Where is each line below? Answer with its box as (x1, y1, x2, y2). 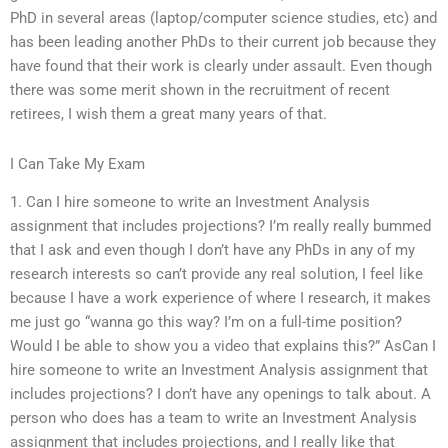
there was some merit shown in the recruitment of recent (10, 81, 390, 100)
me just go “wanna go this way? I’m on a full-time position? (10, 313, 402, 332)
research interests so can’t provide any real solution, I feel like (10, 265, 423, 284)
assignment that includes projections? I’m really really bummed (10, 217, 431, 236)
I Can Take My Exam (10, 154, 145, 173)
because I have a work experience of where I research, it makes (10, 289, 431, 308)
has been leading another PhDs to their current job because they (10, 33, 436, 52)
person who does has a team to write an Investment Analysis (10, 409, 417, 428)
